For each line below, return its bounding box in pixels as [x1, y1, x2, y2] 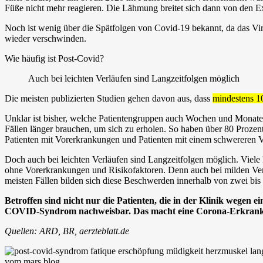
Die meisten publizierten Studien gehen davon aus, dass [5, 93, 213, 103]
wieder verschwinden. [5, 33, 86, 43]
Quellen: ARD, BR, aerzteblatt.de [5, 225, 129, 236]
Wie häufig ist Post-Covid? [5, 53, 104, 63]
